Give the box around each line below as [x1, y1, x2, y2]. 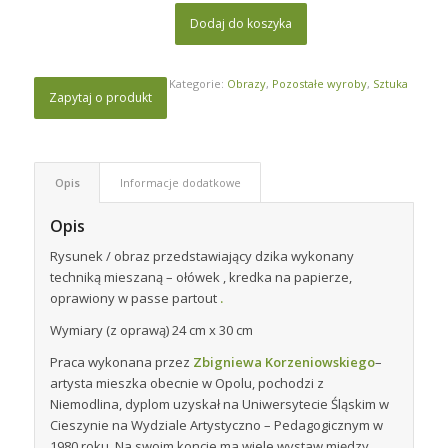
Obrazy [226, 75, 266, 91]
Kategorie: [168, 75, 227, 91]
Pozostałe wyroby [271, 75, 367, 91]
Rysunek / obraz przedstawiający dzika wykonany [49, 246, 354, 265]
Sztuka [372, 75, 408, 91]
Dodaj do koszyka [190, 14, 293, 32]
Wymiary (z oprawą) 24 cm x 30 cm [49, 320, 253, 339]
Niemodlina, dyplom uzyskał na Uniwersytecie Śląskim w [49, 394, 389, 413]
